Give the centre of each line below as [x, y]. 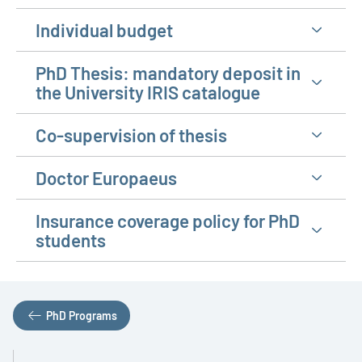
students [71, 240]
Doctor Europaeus [106, 178]
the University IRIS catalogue [148, 92]
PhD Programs [81, 315]
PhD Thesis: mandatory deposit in [168, 73]
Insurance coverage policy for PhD [168, 221]
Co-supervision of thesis [131, 135]
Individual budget [104, 30]
